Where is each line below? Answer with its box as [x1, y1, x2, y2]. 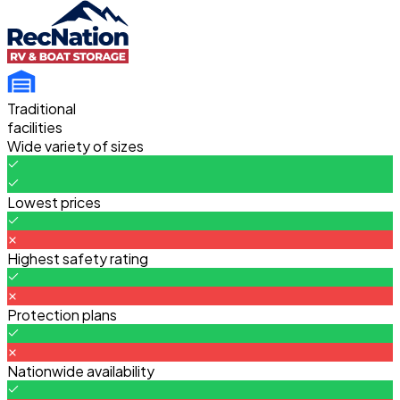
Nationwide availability [7, 362, 154, 380]
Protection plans [7, 305, 117, 324]
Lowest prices [7, 193, 101, 212]
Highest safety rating [7, 249, 148, 268]
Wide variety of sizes [7, 137, 144, 155]
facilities [7, 118, 62, 137]
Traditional [7, 99, 76, 118]
